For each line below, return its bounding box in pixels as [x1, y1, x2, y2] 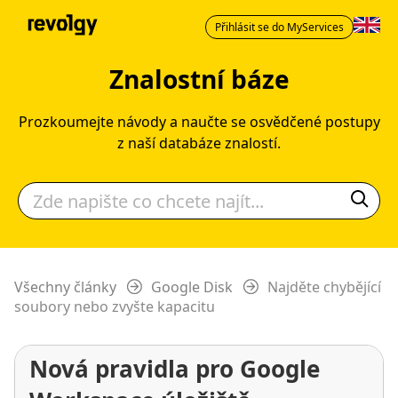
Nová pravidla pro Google [29, 353, 320, 386]
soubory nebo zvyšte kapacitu [14, 297, 215, 317]
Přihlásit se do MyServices [215, 20, 344, 36]
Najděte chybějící [267, 277, 381, 298]
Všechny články [14, 277, 116, 298]
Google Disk [151, 277, 233, 298]
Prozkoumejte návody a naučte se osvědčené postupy [18, 112, 380, 132]
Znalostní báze [108, 62, 290, 97]
